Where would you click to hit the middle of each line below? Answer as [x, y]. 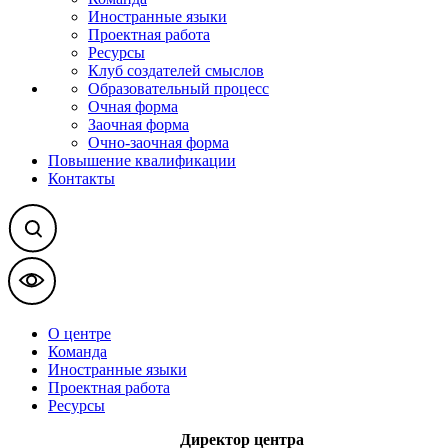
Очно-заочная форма [158, 142]
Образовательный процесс [178, 88]
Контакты [81, 178]
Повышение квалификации [142, 160]
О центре [79, 333]
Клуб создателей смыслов [176, 70]
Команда [77, 351]
